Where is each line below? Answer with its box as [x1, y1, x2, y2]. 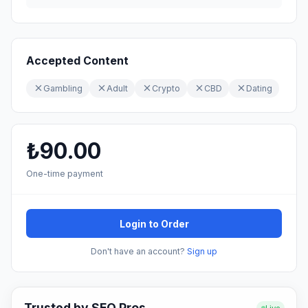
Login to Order [119, 217, 189, 230]
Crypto [151, 82, 180, 93]
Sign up [187, 245, 217, 256]
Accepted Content [26, 54, 129, 67]
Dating [245, 82, 272, 93]
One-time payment [26, 168, 103, 179]
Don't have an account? [91, 245, 187, 256]
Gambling [43, 82, 82, 93]
